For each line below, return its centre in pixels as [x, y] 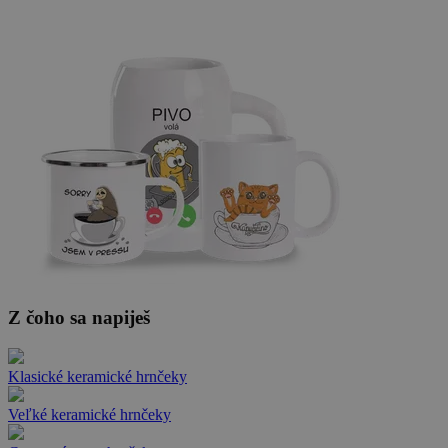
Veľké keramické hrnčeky [89, 414]
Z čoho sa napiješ [79, 318]
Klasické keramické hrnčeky [97, 376]
